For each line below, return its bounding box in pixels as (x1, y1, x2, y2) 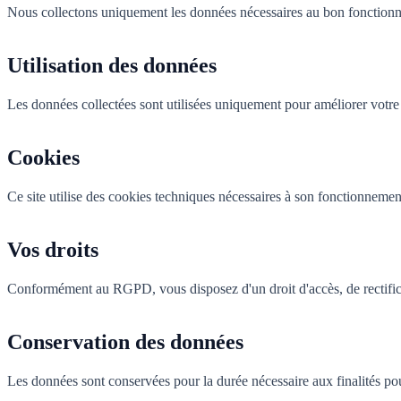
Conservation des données (7, 329, 243, 354)
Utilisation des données (7, 53, 217, 77)
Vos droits (7, 237, 98, 261)
